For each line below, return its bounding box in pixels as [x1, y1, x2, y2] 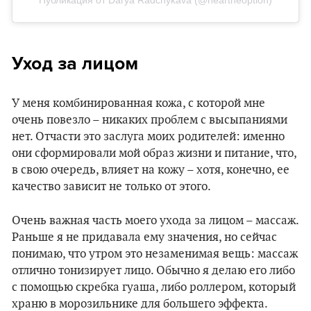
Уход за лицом [12, 52, 138, 74]
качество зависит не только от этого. [12, 179, 211, 194]
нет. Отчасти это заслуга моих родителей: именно [12, 129, 285, 144]
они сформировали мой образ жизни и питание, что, [12, 146, 296, 160]
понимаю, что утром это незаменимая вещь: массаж [12, 246, 298, 261]
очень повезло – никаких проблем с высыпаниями [12, 112, 287, 127]
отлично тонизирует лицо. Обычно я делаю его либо [12, 263, 295, 278]
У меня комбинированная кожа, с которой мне [12, 96, 265, 110]
